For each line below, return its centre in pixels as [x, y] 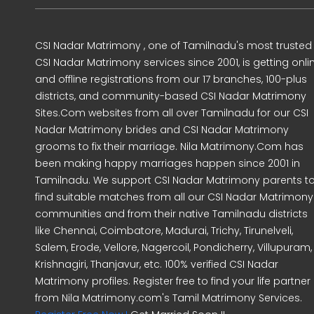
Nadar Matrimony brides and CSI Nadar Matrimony [162, 130]
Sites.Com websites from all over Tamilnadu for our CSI [172, 113]
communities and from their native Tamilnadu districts [171, 214]
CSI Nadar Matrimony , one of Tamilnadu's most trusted [173, 46]
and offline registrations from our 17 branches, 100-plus [171, 80]
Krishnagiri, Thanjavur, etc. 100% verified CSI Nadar [157, 265]
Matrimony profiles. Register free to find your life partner [173, 281]
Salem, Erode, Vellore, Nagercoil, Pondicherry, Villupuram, [173, 248]
